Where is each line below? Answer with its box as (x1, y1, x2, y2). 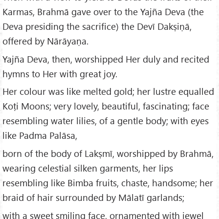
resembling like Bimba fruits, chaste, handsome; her (2, 176, 213, 189)
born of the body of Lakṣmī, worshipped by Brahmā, (2, 147, 214, 160)
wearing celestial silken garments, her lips (2, 162, 173, 175)
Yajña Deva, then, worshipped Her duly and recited (2, 52, 209, 65)
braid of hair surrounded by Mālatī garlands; (2, 191, 184, 204)
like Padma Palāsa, (2, 129, 77, 142)
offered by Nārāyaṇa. (2, 34, 88, 47)
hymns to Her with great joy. (2, 67, 117, 80)
